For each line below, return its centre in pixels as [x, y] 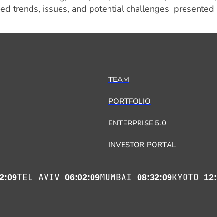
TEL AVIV [41, 177]
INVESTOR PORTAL [142, 145]
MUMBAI [118, 177]
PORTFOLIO [130, 101]
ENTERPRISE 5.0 [137, 123]
